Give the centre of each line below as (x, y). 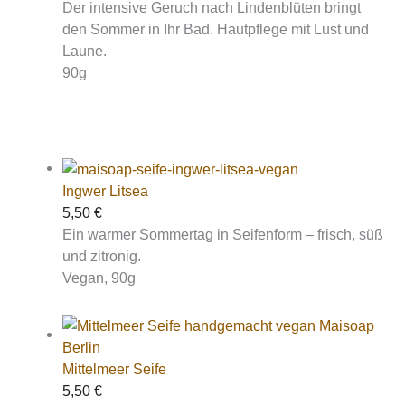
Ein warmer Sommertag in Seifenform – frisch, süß (223, 235)
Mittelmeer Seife (115, 368)
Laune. (85, 51)
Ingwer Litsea (106, 191)
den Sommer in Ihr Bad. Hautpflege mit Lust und (216, 29)
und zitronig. (102, 256)
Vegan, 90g (99, 278)
